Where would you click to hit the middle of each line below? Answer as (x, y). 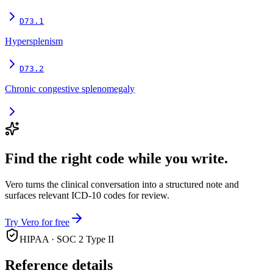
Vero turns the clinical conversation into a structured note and (122, 185)
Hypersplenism (34, 41)
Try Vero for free (37, 222)
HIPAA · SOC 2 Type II (67, 239)
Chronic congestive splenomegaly (70, 89)
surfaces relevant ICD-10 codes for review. (87, 196)
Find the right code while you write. (116, 159)
